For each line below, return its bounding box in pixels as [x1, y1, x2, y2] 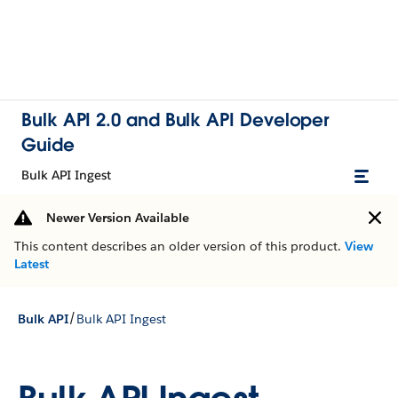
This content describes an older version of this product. [14, 238, 345, 254]
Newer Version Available [46, 210, 189, 226]
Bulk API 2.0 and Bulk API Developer [21, 108, 330, 131]
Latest [14, 256, 49, 272]
